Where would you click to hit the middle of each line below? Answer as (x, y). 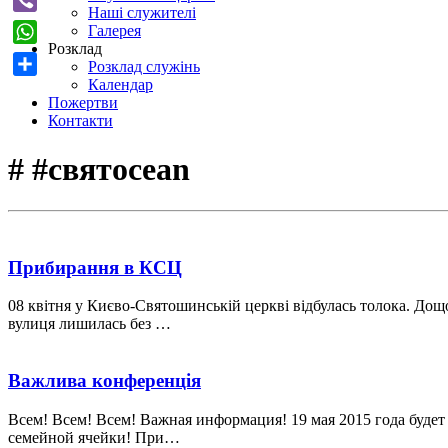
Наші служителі (142, 12)
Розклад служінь (144, 66)
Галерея (114, 30)
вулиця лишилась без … (89, 324)
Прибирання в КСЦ (95, 267)
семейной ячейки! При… (94, 437)
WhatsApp (47, 55)
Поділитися (52, 87)
